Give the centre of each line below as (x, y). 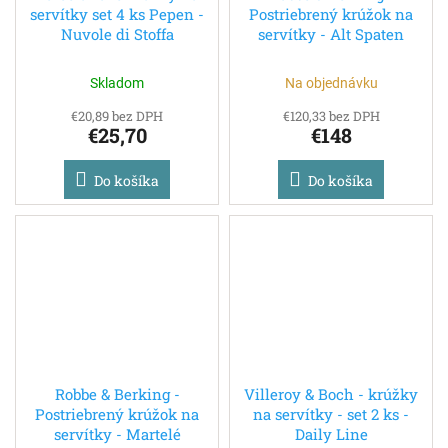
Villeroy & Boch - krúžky (331, 394)
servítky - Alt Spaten (331, 34)
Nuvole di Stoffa (117, 34)
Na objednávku (331, 83)
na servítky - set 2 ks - (331, 414)
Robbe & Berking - (117, 394)
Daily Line (331, 434)
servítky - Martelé (117, 434)
